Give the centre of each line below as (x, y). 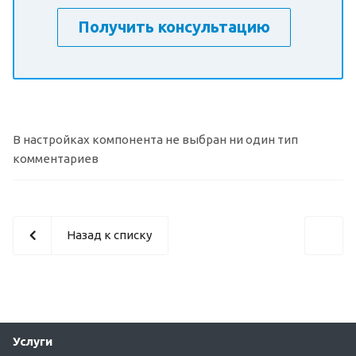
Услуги (33, 341)
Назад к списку (109, 234)
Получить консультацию (174, 26)
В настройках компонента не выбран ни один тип (155, 139)
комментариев (56, 158)
